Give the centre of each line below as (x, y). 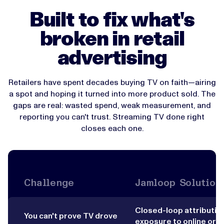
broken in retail (112, 38)
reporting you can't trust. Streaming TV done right (112, 116)
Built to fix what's (112, 19)
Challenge (49, 182)
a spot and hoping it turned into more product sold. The (112, 93)
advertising (112, 57)
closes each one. (112, 128)
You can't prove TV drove (71, 215)
